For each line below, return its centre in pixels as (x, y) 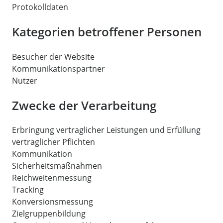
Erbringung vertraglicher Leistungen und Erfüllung (106, 130)
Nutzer (25, 80)
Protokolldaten (40, 7)
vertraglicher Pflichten (54, 142)
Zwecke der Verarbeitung (84, 105)
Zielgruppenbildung (49, 214)
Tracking (28, 190)
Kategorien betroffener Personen (107, 31)
